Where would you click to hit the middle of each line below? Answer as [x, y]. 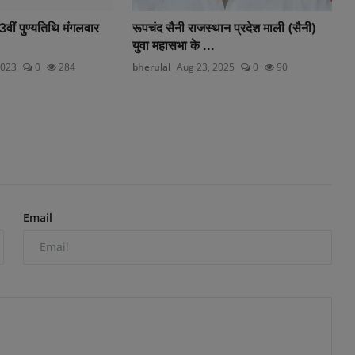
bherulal [152, 67]
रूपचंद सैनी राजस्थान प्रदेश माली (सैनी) [225, 27]
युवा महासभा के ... [174, 45]
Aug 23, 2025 [206, 67]
